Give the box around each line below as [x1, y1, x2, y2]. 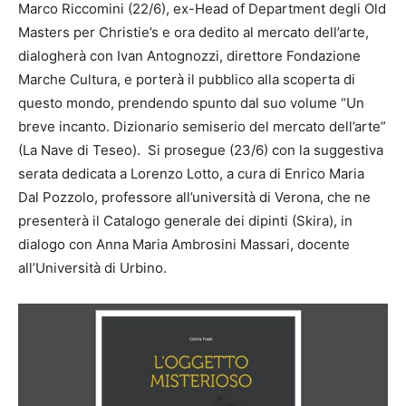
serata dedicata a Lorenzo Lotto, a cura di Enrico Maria [18, 164, 364, 182]
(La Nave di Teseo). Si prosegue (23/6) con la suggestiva [18, 140, 383, 159]
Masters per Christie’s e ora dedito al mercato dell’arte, [18, 23, 369, 41]
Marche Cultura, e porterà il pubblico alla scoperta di [18, 70, 355, 88]
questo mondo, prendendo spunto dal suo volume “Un [18, 93, 364, 111]
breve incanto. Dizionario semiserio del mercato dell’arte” [18, 117, 386, 135]
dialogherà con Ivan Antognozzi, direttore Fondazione [18, 46, 361, 64]
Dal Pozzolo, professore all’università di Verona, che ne [18, 188, 371, 206]
